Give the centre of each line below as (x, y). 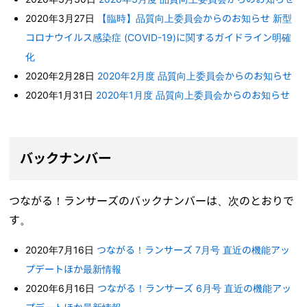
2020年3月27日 (62, 18)
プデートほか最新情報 (74, 269)
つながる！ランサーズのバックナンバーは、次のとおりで (152, 200)
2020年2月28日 (62, 75)
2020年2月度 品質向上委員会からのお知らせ (195, 75)
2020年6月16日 (62, 288)
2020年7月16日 (61, 249)
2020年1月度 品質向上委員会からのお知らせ (193, 95)
